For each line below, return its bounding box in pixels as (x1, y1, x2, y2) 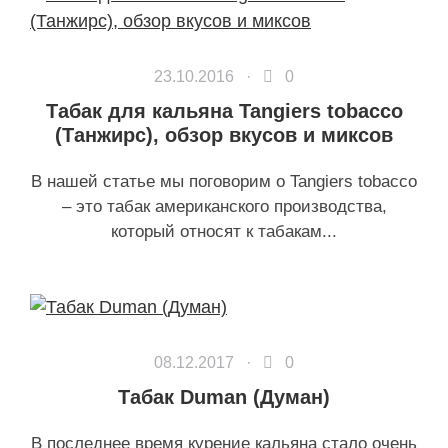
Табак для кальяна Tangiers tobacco (45, 100, 403, 122)
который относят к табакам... (111, 222, 337, 241)
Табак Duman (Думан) (118, 386, 330, 408)
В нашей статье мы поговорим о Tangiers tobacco (31, 172, 417, 191)
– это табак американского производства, (61, 197, 387, 216)
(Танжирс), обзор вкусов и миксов (55, 124, 393, 146)
